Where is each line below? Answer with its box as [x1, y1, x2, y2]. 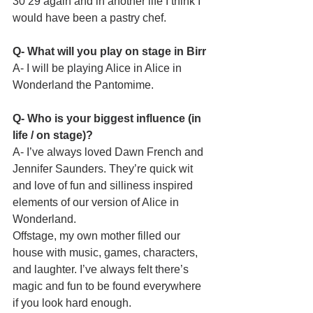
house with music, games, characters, [13, 247, 201, 259]
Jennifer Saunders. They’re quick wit [13, 163, 196, 175]
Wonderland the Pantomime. [13, 79, 154, 91]
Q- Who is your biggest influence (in [13, 112, 204, 124]
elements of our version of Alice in [13, 196, 182, 208]
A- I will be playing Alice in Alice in [13, 62, 184, 74]
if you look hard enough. [13, 297, 131, 309]
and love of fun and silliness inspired [13, 180, 196, 191]
